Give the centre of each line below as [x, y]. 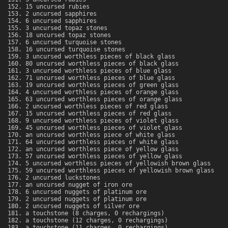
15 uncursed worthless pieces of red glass [98, 114]
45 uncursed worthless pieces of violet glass [104, 128]
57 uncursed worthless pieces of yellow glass [104, 156]
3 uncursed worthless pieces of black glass [100, 57]
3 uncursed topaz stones [66, 28]
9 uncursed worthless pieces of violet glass [102, 121]
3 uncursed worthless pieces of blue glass [98, 71]
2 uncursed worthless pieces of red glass [97, 107]
